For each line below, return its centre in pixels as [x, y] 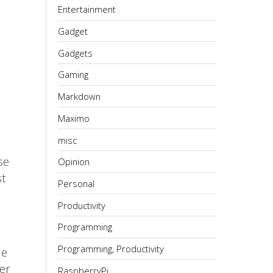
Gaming [73, 75]
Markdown [79, 97]
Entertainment [87, 9]
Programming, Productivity [111, 249]
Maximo [74, 118]
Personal [76, 183]
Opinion [74, 162]
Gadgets [75, 53]
